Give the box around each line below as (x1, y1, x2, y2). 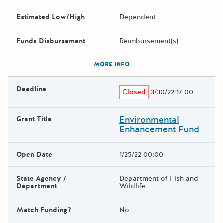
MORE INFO (93, 60, 130, 68)
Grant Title (16, 114, 52, 124)
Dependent (119, 12, 156, 22)
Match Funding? (16, 205, 71, 215)
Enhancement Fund (119, 123, 199, 135)
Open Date (16, 149, 52, 159)
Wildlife (119, 181, 145, 191)
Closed (122, 87, 146, 97)
